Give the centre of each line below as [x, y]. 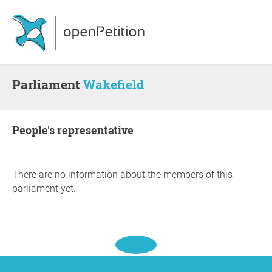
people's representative [76, 130]
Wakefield [114, 84]
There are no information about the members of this [122, 175]
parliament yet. [44, 189]
